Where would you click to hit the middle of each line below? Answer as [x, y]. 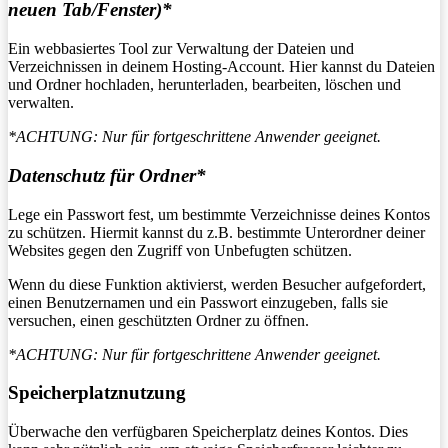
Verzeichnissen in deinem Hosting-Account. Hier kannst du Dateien [221, 67]
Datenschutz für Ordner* [107, 175]
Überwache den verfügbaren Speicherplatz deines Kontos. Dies [208, 432]
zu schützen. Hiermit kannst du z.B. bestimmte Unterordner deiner [216, 232]
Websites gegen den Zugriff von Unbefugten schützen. [180, 250]
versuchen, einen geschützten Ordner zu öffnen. [158, 320]
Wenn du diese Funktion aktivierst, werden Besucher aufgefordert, [217, 284]
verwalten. [41, 103]
